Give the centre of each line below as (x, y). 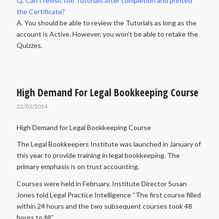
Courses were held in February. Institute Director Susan (101, 184)
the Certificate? (41, 11)
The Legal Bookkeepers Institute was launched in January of (109, 144)
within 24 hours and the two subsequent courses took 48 (104, 206)
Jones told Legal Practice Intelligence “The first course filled (109, 195)
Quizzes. (29, 45)
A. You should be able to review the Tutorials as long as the (106, 22)
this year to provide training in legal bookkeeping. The (98, 155)
